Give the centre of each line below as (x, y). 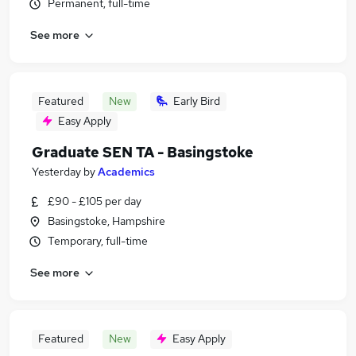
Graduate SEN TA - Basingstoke (143, 152)
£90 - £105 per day (95, 201)
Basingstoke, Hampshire (106, 221)
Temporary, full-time (98, 241)
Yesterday (56, 172)
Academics (126, 172)
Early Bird (197, 101)
